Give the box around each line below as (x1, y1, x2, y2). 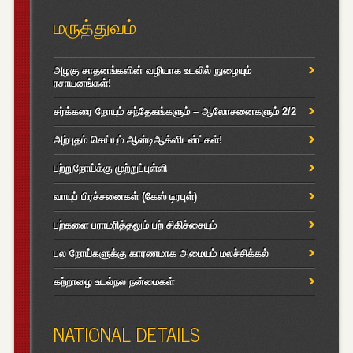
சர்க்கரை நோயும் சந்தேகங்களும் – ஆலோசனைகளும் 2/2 (53, 106, 296, 118)
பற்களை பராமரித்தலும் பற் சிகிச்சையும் (53, 219, 217, 232)
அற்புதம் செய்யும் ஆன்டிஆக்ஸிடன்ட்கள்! (53, 134, 222, 147)
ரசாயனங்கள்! (53, 77, 111, 90)
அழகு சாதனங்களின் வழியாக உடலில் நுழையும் (53, 65, 251, 77)
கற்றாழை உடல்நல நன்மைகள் (53, 276, 174, 288)
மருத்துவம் (53, 10, 136, 42)
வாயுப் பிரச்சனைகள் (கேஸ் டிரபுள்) (53, 191, 197, 203)
